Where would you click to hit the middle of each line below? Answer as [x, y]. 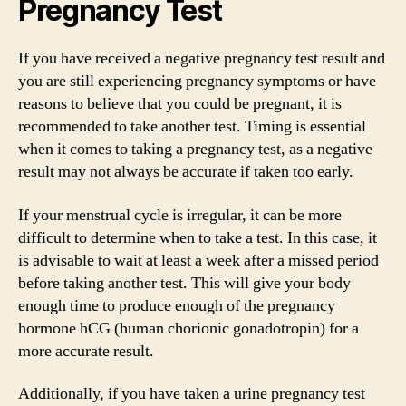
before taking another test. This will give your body [184, 283]
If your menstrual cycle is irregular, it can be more [180, 215]
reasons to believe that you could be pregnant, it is [180, 104]
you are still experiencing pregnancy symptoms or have [197, 81]
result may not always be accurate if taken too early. [186, 172]
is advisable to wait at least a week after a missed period [198, 260]
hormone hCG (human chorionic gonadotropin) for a [188, 328]
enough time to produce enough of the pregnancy [177, 305]
